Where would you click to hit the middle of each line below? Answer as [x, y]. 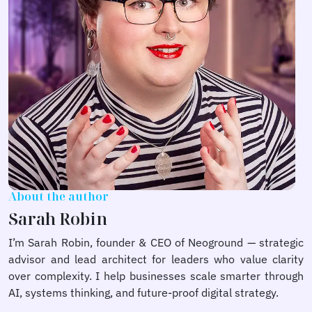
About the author [58, 196]
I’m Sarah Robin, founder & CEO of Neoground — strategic [156, 242]
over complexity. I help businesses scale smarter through [156, 275]
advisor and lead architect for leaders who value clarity [156, 259]
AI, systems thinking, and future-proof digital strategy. [143, 292]
